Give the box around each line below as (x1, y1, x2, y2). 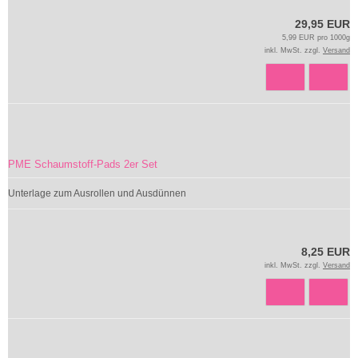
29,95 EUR (295, 17, 350, 30)
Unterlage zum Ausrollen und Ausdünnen (8, 187, 186, 199)
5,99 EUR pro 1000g (282, 33, 350, 42)
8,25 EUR (301, 245, 350, 258)
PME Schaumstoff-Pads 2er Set (8, 157, 157, 170)
